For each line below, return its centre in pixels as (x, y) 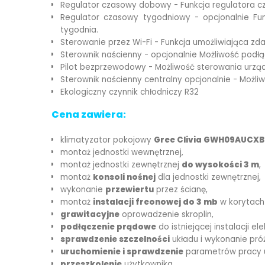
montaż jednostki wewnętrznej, (122, 153)
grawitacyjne (90, 215)
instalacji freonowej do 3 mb (155, 202)
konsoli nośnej (124, 177)
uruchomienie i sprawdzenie (122, 252)
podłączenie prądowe (108, 227)
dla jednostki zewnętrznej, (208, 177)
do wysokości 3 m (220, 165)
